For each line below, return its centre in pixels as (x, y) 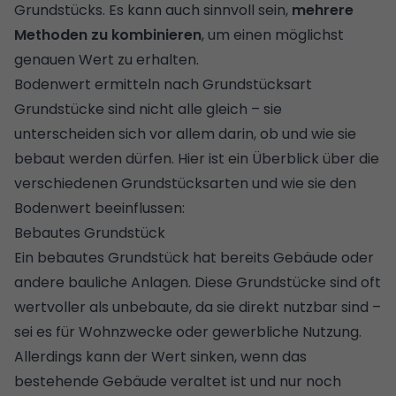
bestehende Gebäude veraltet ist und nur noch (178, 381)
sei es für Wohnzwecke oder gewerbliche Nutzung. (188, 331)
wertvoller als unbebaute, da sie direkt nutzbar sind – (198, 307)
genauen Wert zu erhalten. (107, 59)
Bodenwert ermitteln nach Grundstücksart (163, 84)
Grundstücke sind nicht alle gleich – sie (148, 109)
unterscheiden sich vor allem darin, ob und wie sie (185, 133)
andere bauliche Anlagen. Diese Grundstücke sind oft (198, 282)
